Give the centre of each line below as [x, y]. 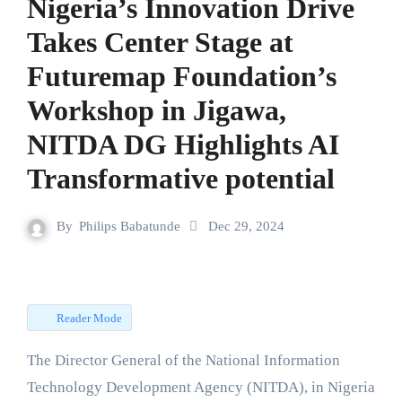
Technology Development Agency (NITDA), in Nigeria [201, 387]
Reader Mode [89, 318]
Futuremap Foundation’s [181, 76]
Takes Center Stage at [160, 42]
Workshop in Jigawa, [156, 110]
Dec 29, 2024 [245, 226]
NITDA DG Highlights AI [183, 144]
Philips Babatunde [130, 226]
